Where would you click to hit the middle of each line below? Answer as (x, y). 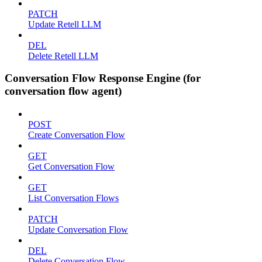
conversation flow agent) (63, 91)
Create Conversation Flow (77, 135)
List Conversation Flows (73, 198)
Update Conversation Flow (78, 230)
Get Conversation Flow (71, 167)
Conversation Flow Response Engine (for (103, 78)
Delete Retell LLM (63, 56)
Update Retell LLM (65, 24)
